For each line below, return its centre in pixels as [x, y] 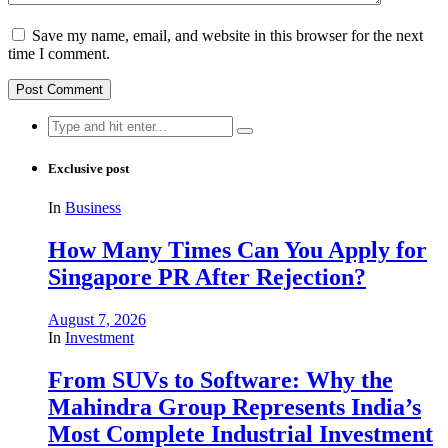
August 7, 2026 [97, 320]
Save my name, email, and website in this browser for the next [227, 35]
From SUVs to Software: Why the [220, 379]
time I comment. [59, 53]
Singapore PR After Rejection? [207, 277]
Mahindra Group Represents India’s [234, 406]
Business [93, 208]
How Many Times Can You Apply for [237, 250]
